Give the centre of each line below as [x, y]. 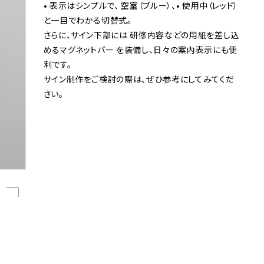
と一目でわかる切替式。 [88, 20]
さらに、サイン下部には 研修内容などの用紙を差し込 [141, 35]
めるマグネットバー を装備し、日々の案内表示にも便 [140, 49]
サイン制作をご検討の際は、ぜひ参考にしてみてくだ [139, 79]
